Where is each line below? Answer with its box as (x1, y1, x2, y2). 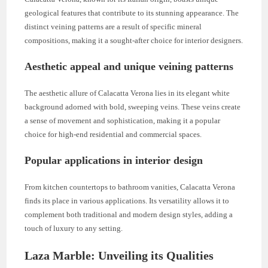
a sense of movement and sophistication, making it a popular (25, 115, 221, 125)
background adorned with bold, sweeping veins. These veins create (25, 102, 241, 111)
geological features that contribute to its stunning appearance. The (25, 8, 239, 17)
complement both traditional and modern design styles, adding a (25, 209, 233, 219)
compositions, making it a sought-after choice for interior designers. (25, 35, 243, 45)
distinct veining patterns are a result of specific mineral (25, 22, 202, 31)
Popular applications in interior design (25, 154, 203, 166)
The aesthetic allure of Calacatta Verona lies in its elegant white (25, 88, 230, 98)
